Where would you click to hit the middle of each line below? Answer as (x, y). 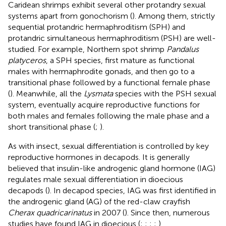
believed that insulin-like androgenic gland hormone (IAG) (112, 168)
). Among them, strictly (174, 16)
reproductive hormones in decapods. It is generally (99, 157)
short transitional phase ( (52, 127)
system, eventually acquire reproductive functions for (104, 104)
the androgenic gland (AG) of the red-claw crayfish (99, 201)
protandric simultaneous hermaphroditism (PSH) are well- (112, 38)
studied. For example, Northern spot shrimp (87, 49)
